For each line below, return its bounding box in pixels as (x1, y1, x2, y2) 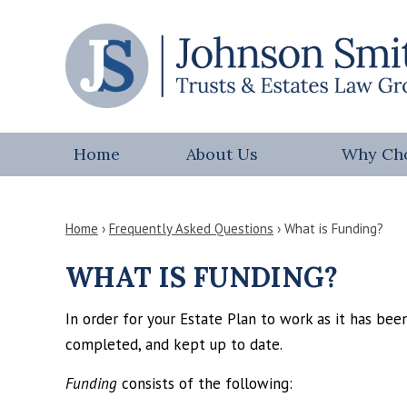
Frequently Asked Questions (109, 220, 273, 237)
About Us (185, 144, 258, 164)
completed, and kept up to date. (65, 334, 283, 354)
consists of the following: (117, 373, 293, 393)
